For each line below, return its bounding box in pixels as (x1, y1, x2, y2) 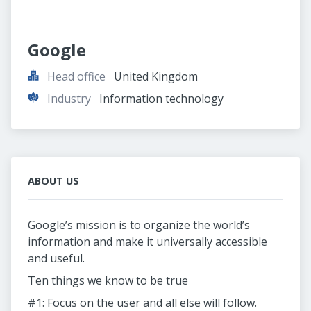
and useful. (28, 251, 85, 266)
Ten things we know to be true (28, 273, 188, 288)
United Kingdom (114, 69, 198, 84)
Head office (47, 69, 106, 84)
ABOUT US (28, 174, 79, 187)
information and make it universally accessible (28, 234, 267, 249)
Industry (47, 91, 91, 106)
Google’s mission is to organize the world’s (28, 217, 250, 233)
